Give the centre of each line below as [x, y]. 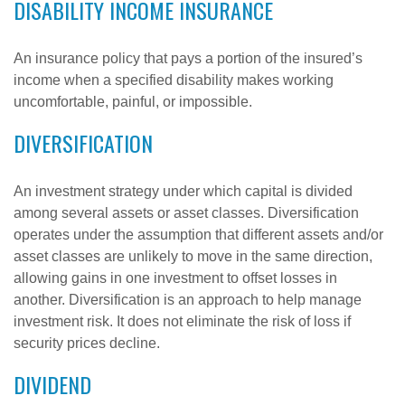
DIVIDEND [52, 384]
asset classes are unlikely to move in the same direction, [193, 256]
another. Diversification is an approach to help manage [188, 300]
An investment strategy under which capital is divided [183, 191]
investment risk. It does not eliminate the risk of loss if [182, 321]
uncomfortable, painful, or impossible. [133, 102]
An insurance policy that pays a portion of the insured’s [188, 58]
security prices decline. [87, 343]
